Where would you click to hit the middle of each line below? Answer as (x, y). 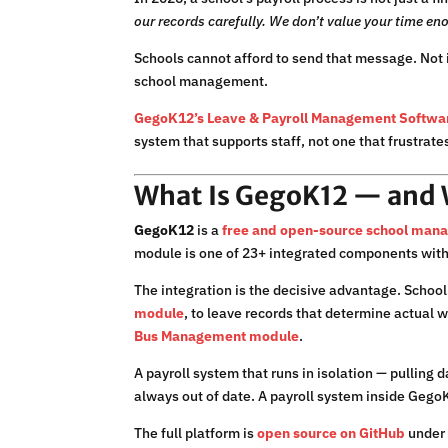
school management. (201, 81)
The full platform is (196, 433)
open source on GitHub (331, 433)
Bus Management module (217, 336)
